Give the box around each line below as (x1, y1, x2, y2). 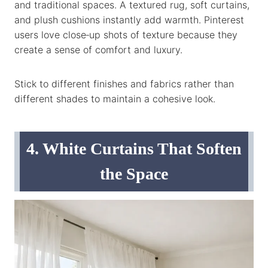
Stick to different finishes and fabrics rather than (14, 77, 234, 90)
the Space (100, 164, 168, 183)
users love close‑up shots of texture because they (14, 28, 237, 41)
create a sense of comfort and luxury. (14, 43, 182, 56)
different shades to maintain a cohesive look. (14, 92, 215, 105)
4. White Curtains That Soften (26, 139, 242, 158)
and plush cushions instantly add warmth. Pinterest (14, 13, 244, 26)
